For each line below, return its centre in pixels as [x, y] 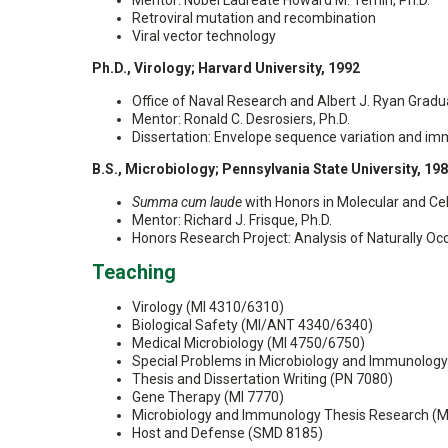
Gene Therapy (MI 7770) [208, 397]
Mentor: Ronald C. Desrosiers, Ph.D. [241, 119]
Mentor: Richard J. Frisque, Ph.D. [232, 220]
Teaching [134, 272]
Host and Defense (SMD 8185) [227, 433]
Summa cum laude [187, 202]
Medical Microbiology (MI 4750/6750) [248, 343]
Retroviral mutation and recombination [254, 18]
